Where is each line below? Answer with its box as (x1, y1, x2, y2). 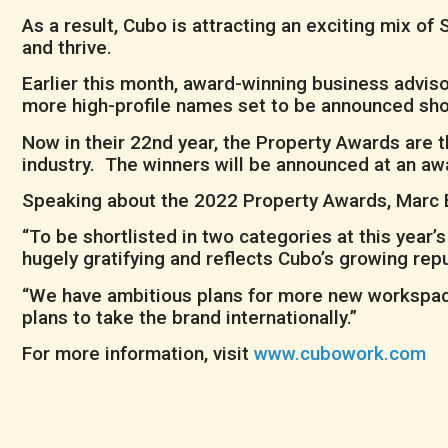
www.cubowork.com (254, 342, 426, 366)
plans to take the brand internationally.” (22, 305, 357, 329)
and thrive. (22, 35, 112, 59)
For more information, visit (22, 342, 254, 366)
